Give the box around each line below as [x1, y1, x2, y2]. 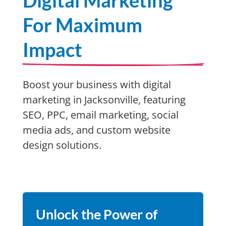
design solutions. [22, 138, 101, 152]
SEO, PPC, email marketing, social [22, 108, 179, 122]
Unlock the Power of [35, 206, 157, 222]
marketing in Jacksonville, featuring [22, 93, 186, 106]
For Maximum [22, 13, 142, 36]
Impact [22, 38, 82, 61]
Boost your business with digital [22, 78, 171, 91]
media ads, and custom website [22, 123, 171, 137]
